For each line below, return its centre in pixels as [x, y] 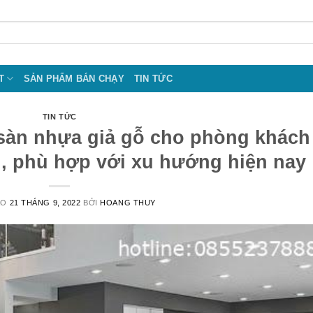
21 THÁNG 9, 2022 [45, 202]
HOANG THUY [128, 202]
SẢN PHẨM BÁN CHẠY [74, 78]
